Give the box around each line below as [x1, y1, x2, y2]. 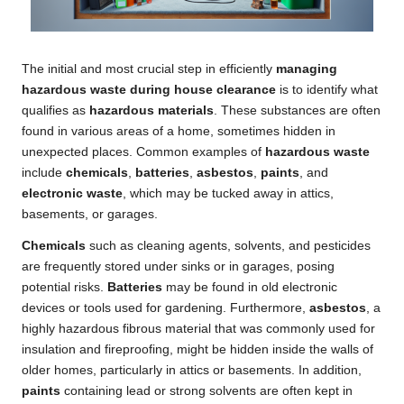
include [22, 165, 66, 179]
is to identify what [276, 82, 378, 96]
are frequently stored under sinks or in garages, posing [22, 259, 335, 273]
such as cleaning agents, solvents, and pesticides [86, 238, 371, 252]
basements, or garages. [22, 207, 158, 221]
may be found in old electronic [162, 280, 337, 294]
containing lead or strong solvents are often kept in [60, 383, 353, 398]
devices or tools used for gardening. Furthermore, [22, 300, 309, 315]
